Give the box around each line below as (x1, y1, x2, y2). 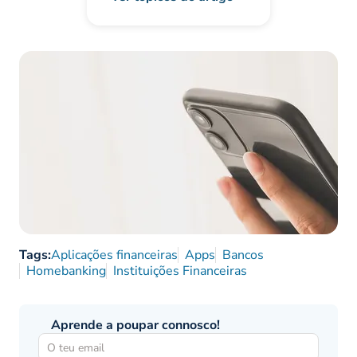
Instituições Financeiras (113, 262, 247, 280)
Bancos (222, 246, 264, 265)
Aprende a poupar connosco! (51, 316, 220, 335)
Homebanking (26, 262, 106, 280)
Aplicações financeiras (51, 246, 178, 265)
